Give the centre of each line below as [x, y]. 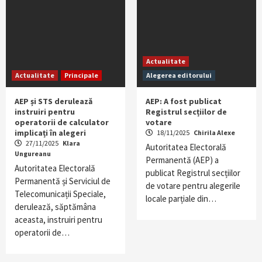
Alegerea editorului [179, 75]
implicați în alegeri [50, 133]
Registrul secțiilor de [186, 112]
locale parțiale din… [181, 199]
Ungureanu [33, 154]
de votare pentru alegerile [193, 186]
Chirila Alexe [214, 132]
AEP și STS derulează [54, 101]
